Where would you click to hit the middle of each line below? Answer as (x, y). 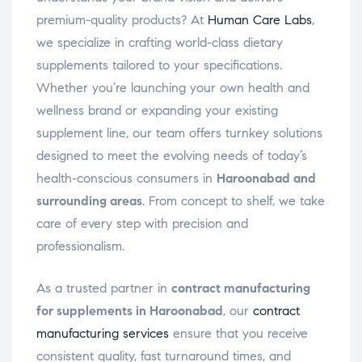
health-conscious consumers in (126, 179)
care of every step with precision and (142, 224)
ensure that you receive (238, 334)
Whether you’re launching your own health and (173, 88)
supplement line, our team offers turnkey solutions (179, 133)
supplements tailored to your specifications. (159, 65)
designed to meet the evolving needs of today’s (172, 156)
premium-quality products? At (122, 20)
